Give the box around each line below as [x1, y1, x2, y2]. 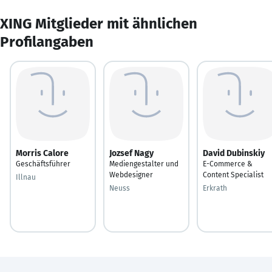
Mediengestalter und [109, 159, 178, 168]
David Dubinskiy [203, 148, 265, 158]
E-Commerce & [203, 159, 253, 168]
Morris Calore [16, 148, 69, 158]
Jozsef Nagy [109, 148, 154, 158]
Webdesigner [109, 170, 153, 179]
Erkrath [203, 183, 227, 192]
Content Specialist [203, 170, 263, 179]
